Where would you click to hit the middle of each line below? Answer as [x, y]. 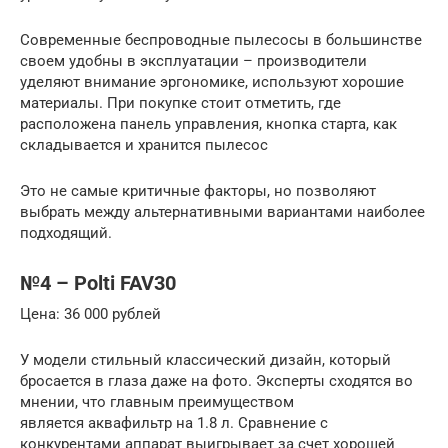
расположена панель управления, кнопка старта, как [208, 123]
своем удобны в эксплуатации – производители [193, 60]
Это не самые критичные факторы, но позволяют [198, 190]
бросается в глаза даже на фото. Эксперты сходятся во [216, 380]
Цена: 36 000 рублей [90, 313]
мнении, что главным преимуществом [157, 401]
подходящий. [66, 232]
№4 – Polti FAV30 [98, 283]
